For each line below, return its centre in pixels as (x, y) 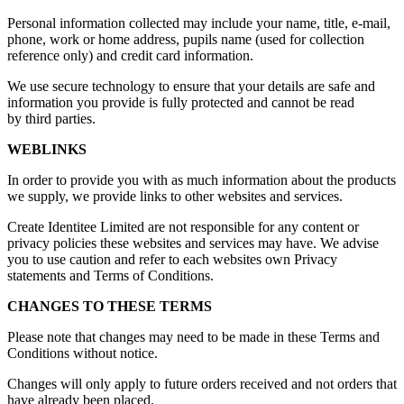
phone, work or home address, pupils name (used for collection (186, 40)
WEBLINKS (47, 150)
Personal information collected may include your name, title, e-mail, (199, 23)
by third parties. (51, 119)
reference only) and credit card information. (130, 56)
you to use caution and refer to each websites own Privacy (172, 260)
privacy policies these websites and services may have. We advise (193, 243)
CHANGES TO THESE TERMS (110, 307)
